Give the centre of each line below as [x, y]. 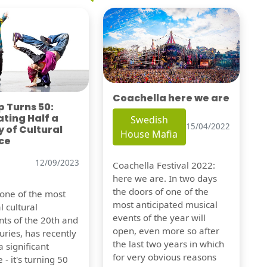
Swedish [149, 119]
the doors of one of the [160, 191]
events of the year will [159, 217]
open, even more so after [166, 230]
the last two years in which [168, 243]
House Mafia [149, 134]
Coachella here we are [171, 98]
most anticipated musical [165, 204]
